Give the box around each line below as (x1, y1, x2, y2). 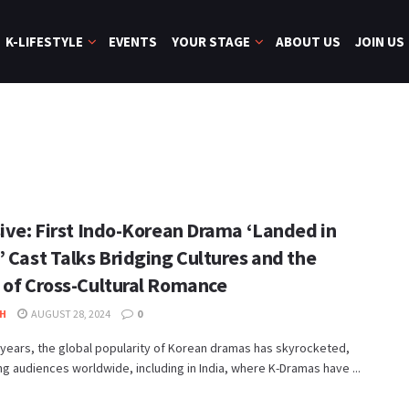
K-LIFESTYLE (5, 33, 83, 50)
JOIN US (355, 33, 404, 50)
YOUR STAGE (172, 33, 250, 50)
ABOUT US (276, 33, 341, 50)
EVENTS (109, 33, 157, 50)
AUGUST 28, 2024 (29, 307, 110, 320)
